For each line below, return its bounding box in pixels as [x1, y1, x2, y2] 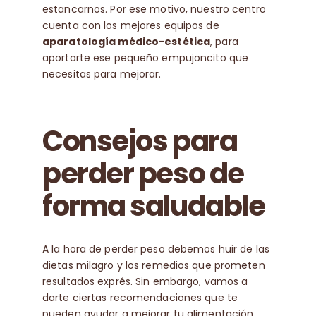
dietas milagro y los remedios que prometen [42, 257, 265, 272]
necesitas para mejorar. [42, 67, 162, 82]
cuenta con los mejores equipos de [42, 18, 219, 33]
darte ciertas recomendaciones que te [42, 290, 238, 305]
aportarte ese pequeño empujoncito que [42, 51, 249, 66]
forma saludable [42, 186, 265, 226]
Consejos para [42, 121, 238, 162]
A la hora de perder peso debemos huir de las [42, 241, 269, 256]
